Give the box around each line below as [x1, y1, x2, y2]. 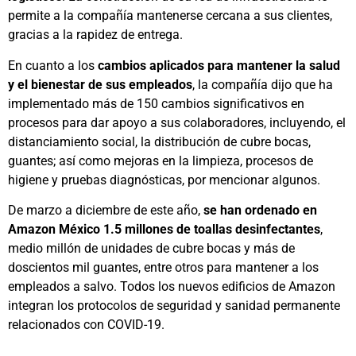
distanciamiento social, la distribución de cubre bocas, [8, 133, 311, 149]
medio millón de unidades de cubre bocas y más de [8, 241, 295, 256]
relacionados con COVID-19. [8, 317, 164, 332]
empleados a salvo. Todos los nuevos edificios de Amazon [8, 279, 335, 294]
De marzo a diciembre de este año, [8, 203, 203, 218]
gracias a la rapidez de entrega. [8, 27, 183, 43]
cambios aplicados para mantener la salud [98, 57, 340, 73]
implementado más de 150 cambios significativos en [8, 95, 304, 111]
